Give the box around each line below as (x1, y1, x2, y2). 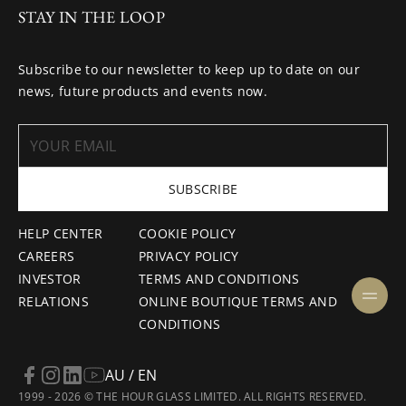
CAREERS (18, 247, 75, 265)
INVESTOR (18, 270, 82, 287)
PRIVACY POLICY (139, 247, 239, 265)
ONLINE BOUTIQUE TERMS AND (139, 293, 338, 310)
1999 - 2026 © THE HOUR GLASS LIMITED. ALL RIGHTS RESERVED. (18, 389, 367, 404)
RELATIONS (18, 293, 89, 310)
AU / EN (105, 365, 157, 385)
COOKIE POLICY (139, 225, 237, 242)
